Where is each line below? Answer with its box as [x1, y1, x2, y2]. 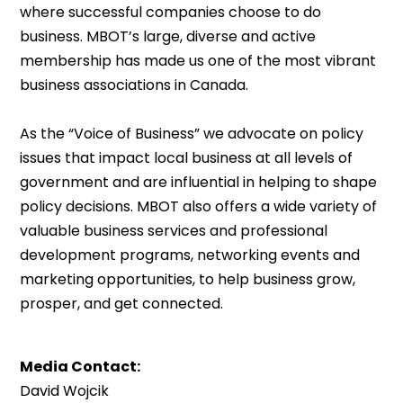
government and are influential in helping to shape [20, 172, 378, 193]
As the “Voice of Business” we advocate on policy [20, 123, 364, 144]
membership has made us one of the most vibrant [20, 50, 377, 71]
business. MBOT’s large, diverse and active [20, 26, 317, 47]
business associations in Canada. [20, 75, 249, 95]
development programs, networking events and [20, 245, 361, 265]
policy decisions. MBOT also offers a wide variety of [20, 196, 378, 217]
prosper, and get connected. [20, 293, 224, 314]
